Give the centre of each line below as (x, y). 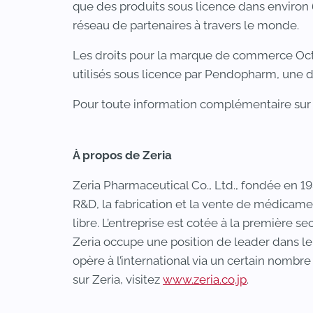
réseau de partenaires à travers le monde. (186, 25)
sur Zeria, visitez (118, 279)
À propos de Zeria (122, 155)
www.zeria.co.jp (205, 279)
